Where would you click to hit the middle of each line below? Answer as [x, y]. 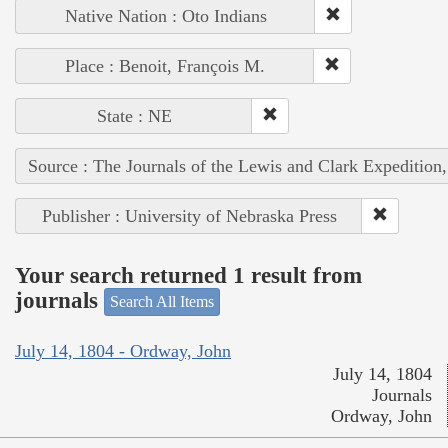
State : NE [134, 116]
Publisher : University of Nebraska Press [189, 216]
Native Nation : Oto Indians [165, 16]
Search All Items [162, 302]
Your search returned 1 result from [188, 275]
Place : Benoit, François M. [165, 66]
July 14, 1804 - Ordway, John [123, 350]
